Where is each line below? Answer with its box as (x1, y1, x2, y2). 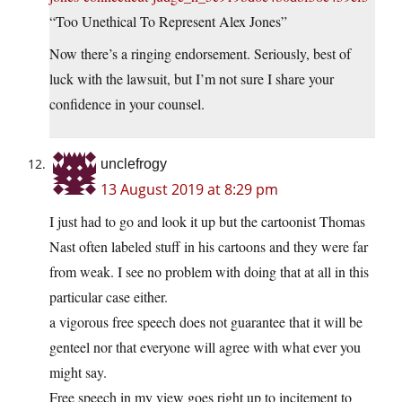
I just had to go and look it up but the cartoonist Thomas (49, 211, 365, 231)
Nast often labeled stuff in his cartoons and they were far (49, 236, 368, 256)
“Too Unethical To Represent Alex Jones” (49, 11, 287, 31)
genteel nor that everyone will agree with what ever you (49, 336, 361, 356)
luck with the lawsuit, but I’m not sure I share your (49, 68, 334, 88)
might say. (49, 362, 107, 381)
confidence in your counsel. (49, 93, 205, 113)
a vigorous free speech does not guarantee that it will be (49, 311, 363, 331)
